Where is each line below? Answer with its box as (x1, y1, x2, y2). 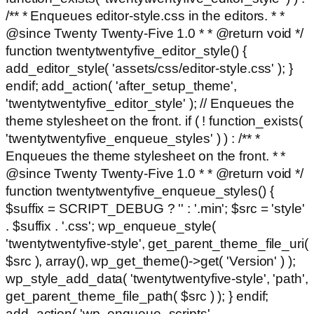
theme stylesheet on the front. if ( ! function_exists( (6, 114, 303, 128)
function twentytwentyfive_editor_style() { (6, 43, 247, 58)
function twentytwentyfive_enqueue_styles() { (6, 184, 274, 198)
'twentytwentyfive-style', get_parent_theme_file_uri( (6, 236, 308, 251)
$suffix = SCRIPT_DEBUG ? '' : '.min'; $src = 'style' (6, 201, 305, 216)
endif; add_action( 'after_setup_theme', (6, 78, 238, 93)
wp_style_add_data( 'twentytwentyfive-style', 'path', (6, 271, 308, 286)
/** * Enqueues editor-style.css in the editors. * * (6, 8, 285, 23)
